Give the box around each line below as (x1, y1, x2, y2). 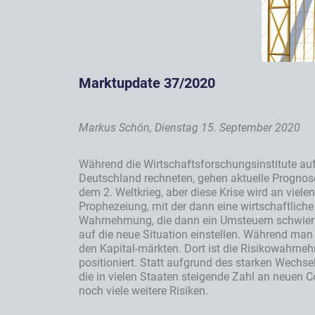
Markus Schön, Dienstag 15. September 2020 (79, 121, 300, 135)
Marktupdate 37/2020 (79, 75, 215, 92)
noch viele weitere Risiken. (79, 284, 208, 298)
